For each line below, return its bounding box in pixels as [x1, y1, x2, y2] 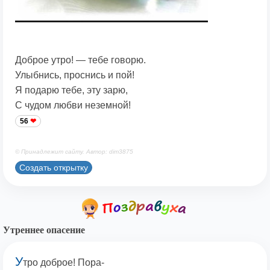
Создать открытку [19, 163, 88, 173]
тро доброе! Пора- [23, 257, 104, 268]
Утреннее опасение [3, 225, 85, 236]
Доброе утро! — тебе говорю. [15, 55, 146, 66]
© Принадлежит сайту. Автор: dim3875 [15, 148, 133, 155]
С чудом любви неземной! [15, 100, 131, 111]
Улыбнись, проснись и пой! [15, 70, 134, 81]
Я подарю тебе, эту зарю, [15, 85, 128, 96]
